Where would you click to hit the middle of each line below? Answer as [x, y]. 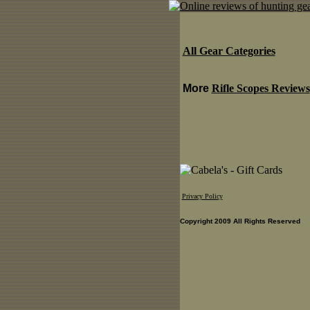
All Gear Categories [229, 51]
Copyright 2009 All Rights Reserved [240, 221]
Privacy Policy [202, 197]
